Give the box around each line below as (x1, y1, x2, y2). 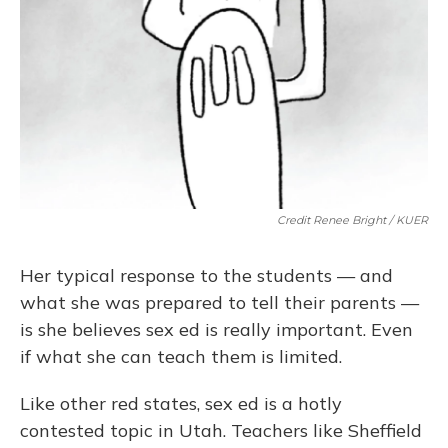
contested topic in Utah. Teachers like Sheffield (20, 419, 422, 443)
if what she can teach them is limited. (20, 345, 342, 369)
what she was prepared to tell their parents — (20, 291, 419, 315)
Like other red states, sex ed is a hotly (20, 392, 342, 416)
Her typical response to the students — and (20, 264, 393, 288)
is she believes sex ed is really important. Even (20, 318, 413, 342)
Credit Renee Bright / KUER (277, 213, 428, 228)
